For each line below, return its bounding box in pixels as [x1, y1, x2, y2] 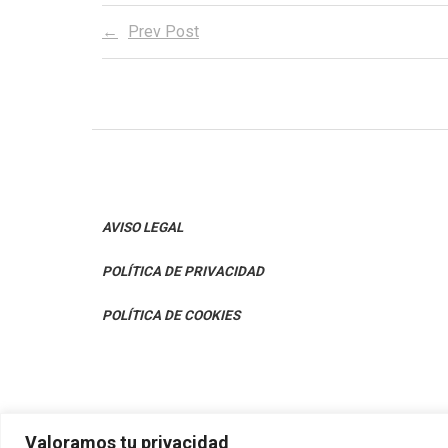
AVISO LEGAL [102, 219, 183, 235]
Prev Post [128, 22, 199, 41]
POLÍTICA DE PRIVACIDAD [102, 263, 264, 279]
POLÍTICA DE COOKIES [102, 307, 240, 323]
